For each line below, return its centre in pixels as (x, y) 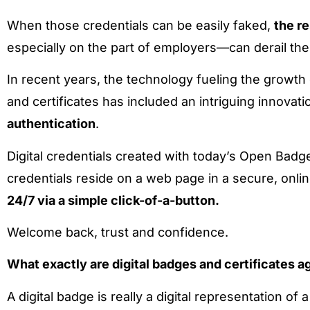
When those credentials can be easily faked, (140, 25)
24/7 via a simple (59, 200)
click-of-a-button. (166, 200)
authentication (51, 124)
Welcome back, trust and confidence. (118, 232)
